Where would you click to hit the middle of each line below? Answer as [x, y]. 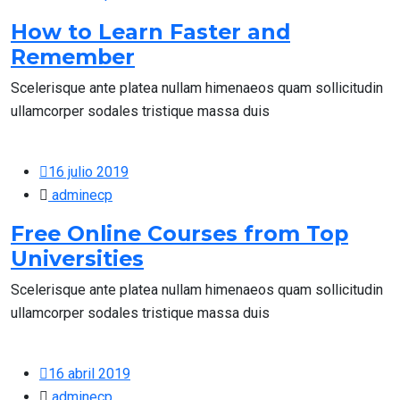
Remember [73, 56]
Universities [77, 258]
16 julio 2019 [88, 171]
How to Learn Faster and [150, 31]
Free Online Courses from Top [179, 233]
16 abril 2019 [89, 373]
